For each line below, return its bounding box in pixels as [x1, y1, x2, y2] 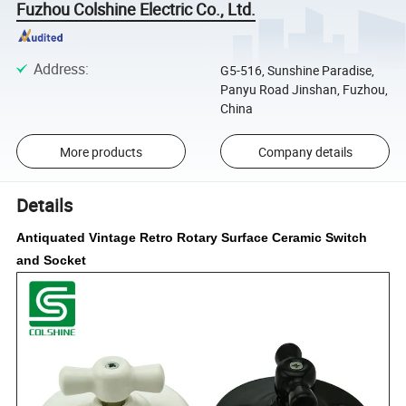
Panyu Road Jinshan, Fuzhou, [219, 80, 388, 98]
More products [59, 142, 142, 160]
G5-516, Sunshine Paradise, [219, 61, 374, 79]
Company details [257, 142, 353, 160]
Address [33, 58, 85, 79]
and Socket [16, 252, 87, 267]
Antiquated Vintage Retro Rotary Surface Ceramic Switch [16, 229, 368, 245]
